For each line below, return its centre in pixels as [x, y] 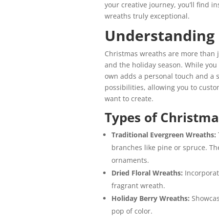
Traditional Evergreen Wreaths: [164, 135]
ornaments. [130, 160]
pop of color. [132, 211]
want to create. [129, 99]
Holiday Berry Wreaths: [151, 198]
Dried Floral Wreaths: [148, 173]
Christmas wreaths [136, 54]
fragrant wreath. [138, 186]
